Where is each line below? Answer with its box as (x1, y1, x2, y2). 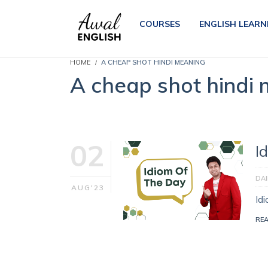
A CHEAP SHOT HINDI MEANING (101, 58, 205, 66)
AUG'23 (71, 183, 105, 192)
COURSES (139, 19, 180, 29)
